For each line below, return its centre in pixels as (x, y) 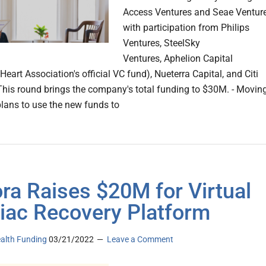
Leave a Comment (140, 240)
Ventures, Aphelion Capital (178, 59)
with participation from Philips (186, 28)
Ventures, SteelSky (161, 43)
